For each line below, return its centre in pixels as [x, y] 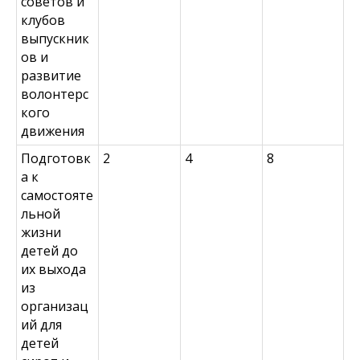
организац [55, 306]
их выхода [53, 269]
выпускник [55, 39]
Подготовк [56, 158]
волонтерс [55, 94]
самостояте [57, 195]
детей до [49, 251]
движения [53, 131]
